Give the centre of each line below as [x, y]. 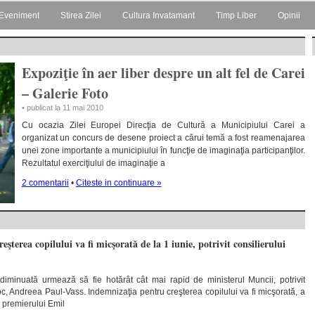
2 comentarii [45, 183]
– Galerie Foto [65, 93]
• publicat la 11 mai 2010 [62, 108]
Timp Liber [236, 15]
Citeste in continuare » [118, 183]
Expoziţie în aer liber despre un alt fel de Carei [163, 73]
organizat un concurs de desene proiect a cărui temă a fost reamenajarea [163, 138]
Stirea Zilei [81, 15]
